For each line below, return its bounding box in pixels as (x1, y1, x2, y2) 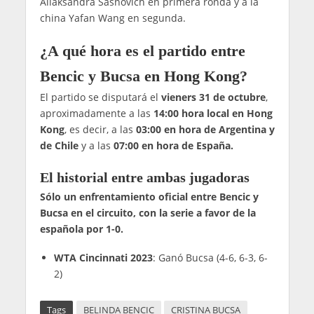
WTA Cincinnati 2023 (53, 250, 153, 264)
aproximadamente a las (39, 107, 153, 121)
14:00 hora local (153, 107, 229, 121)
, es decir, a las (64, 123, 136, 137)
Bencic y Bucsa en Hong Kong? (39, 67, 247, 86)
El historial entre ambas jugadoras (39, 170, 250, 186)
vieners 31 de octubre (161, 90, 266, 104)
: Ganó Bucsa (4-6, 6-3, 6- (152, 250, 268, 264)
